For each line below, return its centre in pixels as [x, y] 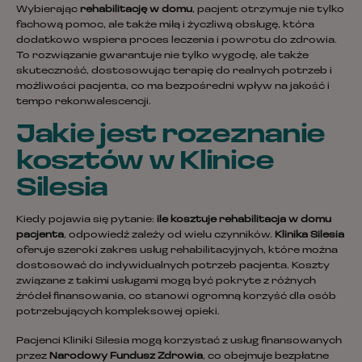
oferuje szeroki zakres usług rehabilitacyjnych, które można [177, 251]
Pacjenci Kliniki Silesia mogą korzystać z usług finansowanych [179, 341]
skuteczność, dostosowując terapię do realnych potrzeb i [174, 72]
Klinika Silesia [309, 236]
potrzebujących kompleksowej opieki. [118, 312]
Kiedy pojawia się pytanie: [86, 220]
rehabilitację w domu [136, 10]
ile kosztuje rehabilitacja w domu [244, 220]
